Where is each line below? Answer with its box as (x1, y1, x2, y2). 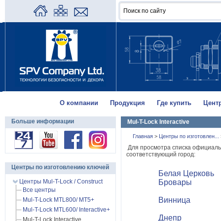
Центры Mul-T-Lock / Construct (18, 178, 103, 185)
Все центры (23, 186, 56, 193)
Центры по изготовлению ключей (11, 164, 109, 171)
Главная (133, 133, 154, 139)
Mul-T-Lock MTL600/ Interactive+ (23, 206, 110, 213)
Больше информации (11, 118, 74, 125)
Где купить (156, 99, 191, 107)
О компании (59, 99, 98, 107)
